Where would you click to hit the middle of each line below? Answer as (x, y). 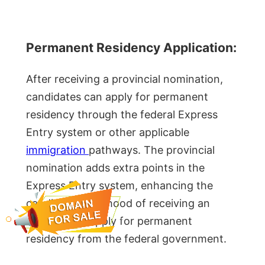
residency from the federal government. (126, 239)
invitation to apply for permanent (109, 221)
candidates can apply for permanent (117, 97)
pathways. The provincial (152, 150)
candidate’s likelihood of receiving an (118, 203)
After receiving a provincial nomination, (125, 79)
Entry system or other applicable (108, 132)
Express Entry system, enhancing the (119, 186)
